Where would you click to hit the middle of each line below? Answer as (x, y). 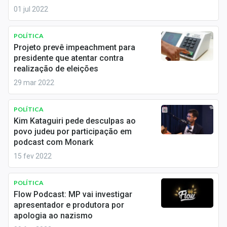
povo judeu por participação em (73, 131)
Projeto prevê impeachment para (74, 47)
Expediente (27, 29)
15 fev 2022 (33, 156)
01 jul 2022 (31, 9)
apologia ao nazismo (53, 216)
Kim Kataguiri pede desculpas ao (75, 121)
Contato (21, 52)
